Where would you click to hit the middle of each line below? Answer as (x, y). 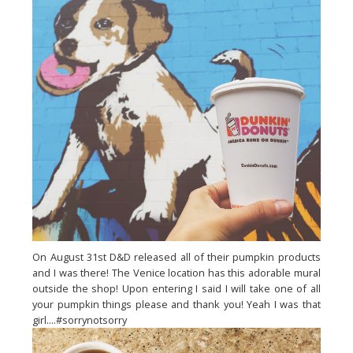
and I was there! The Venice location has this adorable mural (176, 273)
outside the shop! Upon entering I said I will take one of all (176, 289)
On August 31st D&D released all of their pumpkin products (176, 257)
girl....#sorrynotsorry (80, 320)
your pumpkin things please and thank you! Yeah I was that (176, 305)
